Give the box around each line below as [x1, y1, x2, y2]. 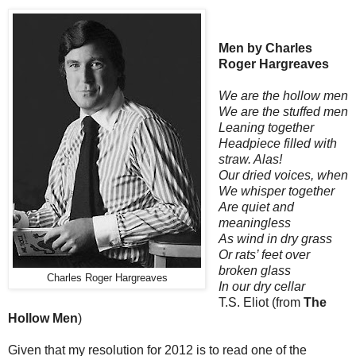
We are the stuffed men [218, 105, 348, 119]
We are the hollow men [218, 89, 348, 103]
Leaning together [218, 121, 314, 135]
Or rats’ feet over [218, 248, 310, 262]
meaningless [218, 216, 291, 230]
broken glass [218, 264, 291, 278]
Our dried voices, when [218, 168, 348, 183]
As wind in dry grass [218, 232, 332, 246]
